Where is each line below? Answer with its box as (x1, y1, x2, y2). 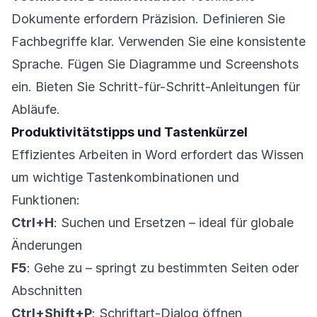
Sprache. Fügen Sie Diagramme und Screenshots (11, 57, 299, 71)
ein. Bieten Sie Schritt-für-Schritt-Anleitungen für (11, 79, 300, 94)
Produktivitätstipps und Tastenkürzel (11, 125, 248, 139)
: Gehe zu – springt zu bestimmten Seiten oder (27, 260, 299, 275)
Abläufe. (11, 102, 60, 117)
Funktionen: (11, 192, 80, 207)
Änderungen (11, 238, 82, 253)
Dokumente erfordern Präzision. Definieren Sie (11, 11, 285, 26)
